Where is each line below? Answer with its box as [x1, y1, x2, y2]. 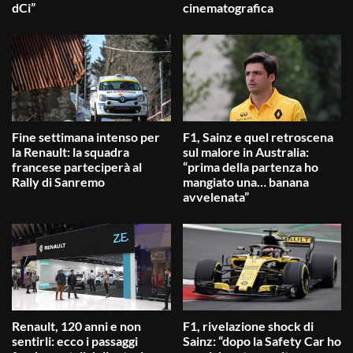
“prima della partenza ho [182, 159, 318, 175]
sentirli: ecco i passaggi [12, 333, 138, 349]
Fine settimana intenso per [12, 129, 160, 145]
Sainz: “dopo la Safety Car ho [182, 333, 341, 349]
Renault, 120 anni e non [12, 318, 141, 334]
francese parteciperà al [12, 159, 142, 175]
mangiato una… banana [182, 174, 309, 190]
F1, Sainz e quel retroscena [182, 129, 333, 145]
